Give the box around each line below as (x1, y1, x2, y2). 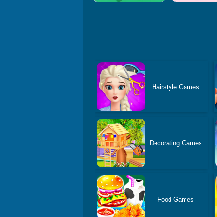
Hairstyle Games (152, 83, 200, 91)
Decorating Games (149, 139, 202, 147)
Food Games (157, 195, 194, 203)
